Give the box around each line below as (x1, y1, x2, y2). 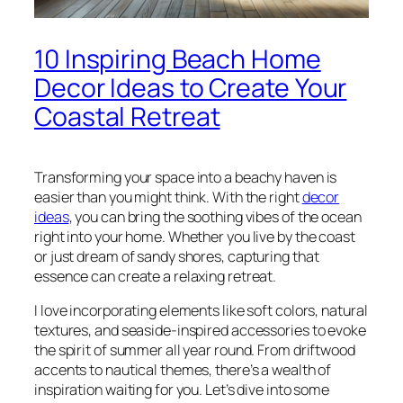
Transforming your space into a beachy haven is (34, 166, 337, 187)
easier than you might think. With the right (34, 186, 302, 207)
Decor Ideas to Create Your (34, 69, 347, 105)
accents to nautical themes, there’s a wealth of (34, 359, 332, 380)
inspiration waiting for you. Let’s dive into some (34, 379, 330, 399)
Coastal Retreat (34, 98, 220, 134)
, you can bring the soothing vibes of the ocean (68, 206, 362, 227)
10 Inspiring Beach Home (34, 40, 321, 76)
